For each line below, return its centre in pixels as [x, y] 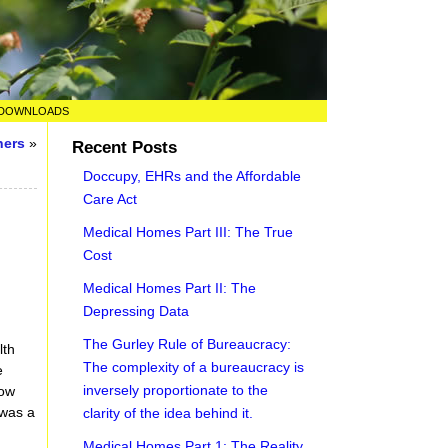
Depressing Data [136, 311]
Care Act [110, 199]
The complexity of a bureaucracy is [194, 367]
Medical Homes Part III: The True [188, 232]
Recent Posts [125, 147]
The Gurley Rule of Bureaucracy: [187, 344]
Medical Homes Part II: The [170, 288]
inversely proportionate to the [176, 390]
